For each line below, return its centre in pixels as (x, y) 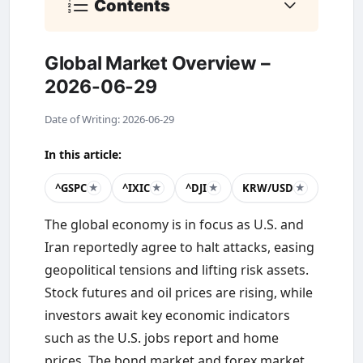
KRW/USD (267, 188)
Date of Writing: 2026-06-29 (109, 120)
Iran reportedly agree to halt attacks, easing (179, 247)
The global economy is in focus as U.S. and (174, 224)
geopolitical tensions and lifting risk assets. (176, 269)
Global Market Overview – (157, 63)
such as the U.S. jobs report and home (161, 337)
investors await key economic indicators (167, 315)
